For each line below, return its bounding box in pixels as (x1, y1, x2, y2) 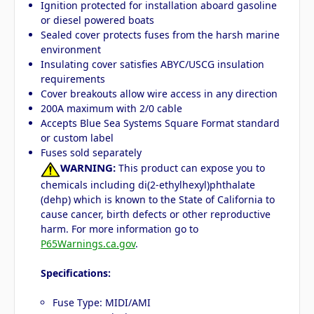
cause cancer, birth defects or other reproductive (41, 207, 271, 221)
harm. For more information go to (41, 221, 199, 235)
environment (41, 43, 102, 57)
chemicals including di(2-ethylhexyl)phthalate (41, 177, 256, 191)
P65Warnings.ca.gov (41, 236, 136, 250)
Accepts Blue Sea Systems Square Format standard (41, 116, 280, 130)
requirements (41, 72, 106, 86)
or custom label (41, 131, 114, 145)
